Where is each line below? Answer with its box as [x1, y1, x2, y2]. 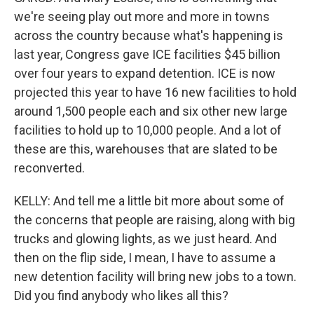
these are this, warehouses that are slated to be [14, 142, 278, 156]
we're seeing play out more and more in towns [14, 9, 270, 24]
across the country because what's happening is [14, 28, 283, 43]
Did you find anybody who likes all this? [14, 288, 228, 303]
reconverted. [14, 161, 85, 175]
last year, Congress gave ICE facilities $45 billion [14, 47, 280, 62]
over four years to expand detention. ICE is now [14, 66, 275, 81]
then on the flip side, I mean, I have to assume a [14, 250, 275, 265]
